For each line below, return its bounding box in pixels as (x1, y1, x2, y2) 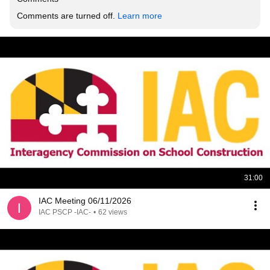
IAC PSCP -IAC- (39, 208, 91, 216)
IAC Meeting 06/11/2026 (39, 196, 131, 206)
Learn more (118, 11, 162, 20)
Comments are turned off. (17, 11, 118, 20)
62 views (98, 208, 127, 216)
